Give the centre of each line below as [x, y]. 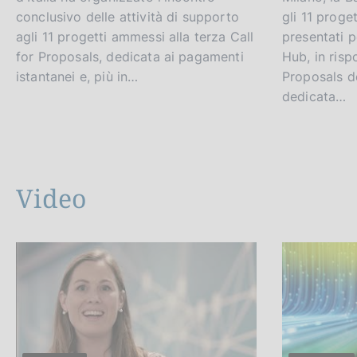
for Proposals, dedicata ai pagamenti [130, 57]
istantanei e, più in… [77, 77]
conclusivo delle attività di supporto [127, 17]
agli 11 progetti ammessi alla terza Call [135, 37]
